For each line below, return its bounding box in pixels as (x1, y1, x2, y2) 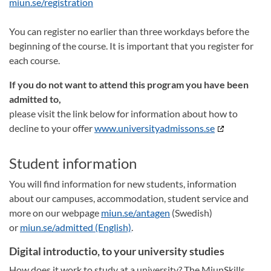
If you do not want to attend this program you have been (9, 79, 249, 90)
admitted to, (9, 93, 61, 105)
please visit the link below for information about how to (9, 108, 238, 119)
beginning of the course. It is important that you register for (9, 40, 253, 51)
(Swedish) (170, 207, 212, 218)
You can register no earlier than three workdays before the (9, 25, 249, 37)
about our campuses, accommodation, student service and (9, 192, 249, 204)
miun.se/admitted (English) (20, 221, 131, 233)
